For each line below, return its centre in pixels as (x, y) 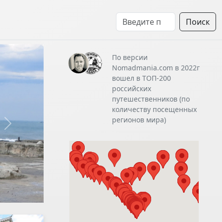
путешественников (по (151, 99)
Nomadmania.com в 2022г (156, 68)
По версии (130, 57)
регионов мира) (139, 120)
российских (131, 88)
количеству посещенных (154, 109)
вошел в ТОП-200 (141, 78)
